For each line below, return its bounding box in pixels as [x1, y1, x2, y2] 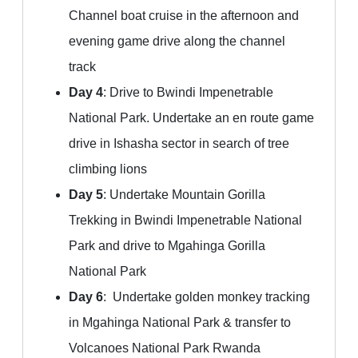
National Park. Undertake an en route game [69, 111, 314, 125]
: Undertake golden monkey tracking [103, 290, 310, 304]
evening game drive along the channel [69, 34, 285, 49]
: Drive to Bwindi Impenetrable [103, 86, 273, 100]
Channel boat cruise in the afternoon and [69, 9, 299, 23]
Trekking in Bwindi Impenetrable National [69, 213, 302, 228]
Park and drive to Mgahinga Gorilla [69, 239, 265, 253]
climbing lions [69, 162, 147, 177]
